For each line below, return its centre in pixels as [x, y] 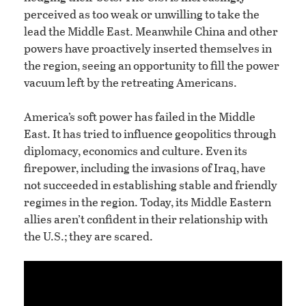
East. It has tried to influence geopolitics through [150, 134]
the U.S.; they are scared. [88, 236]
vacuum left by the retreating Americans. [130, 83]
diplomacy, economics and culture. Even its [136, 151]
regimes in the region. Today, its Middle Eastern [148, 202]
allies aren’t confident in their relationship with [146, 219]
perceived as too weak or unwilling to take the [142, 14]
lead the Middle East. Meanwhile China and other [151, 31]
